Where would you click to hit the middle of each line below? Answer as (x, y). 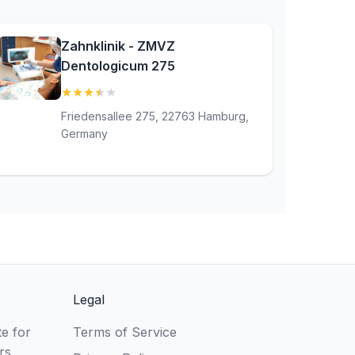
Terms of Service (125, 332)
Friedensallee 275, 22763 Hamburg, (155, 116)
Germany (85, 134)
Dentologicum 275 (118, 66)
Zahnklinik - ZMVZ (118, 46)
